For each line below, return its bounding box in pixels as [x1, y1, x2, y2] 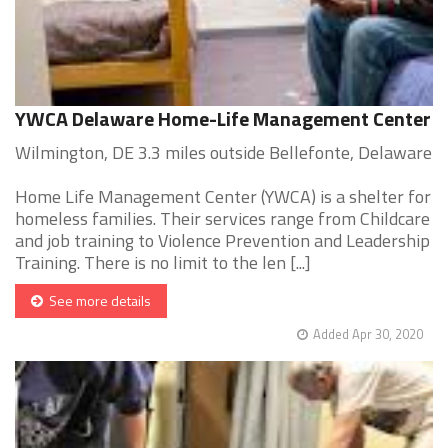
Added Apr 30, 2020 [313, 324, 423, 345]
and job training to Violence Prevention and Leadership [15, 227, 430, 255]
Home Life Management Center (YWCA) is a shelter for [15, 183, 431, 211]
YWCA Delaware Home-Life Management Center [15, 103, 431, 135]
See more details [43, 290, 151, 312]
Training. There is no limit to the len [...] [15, 249, 311, 277]
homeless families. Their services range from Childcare [15, 205, 430, 233]
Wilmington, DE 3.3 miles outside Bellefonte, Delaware [15, 139, 432, 167]
